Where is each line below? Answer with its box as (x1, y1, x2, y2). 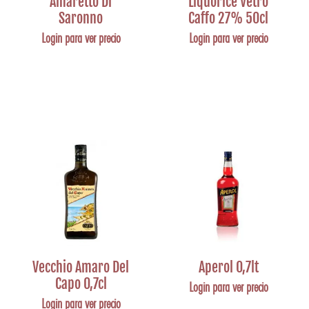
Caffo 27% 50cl (188, 10, 268, 27)
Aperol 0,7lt (198, 259, 259, 276)
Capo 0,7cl (54, 275, 107, 292)
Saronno (59, 10, 103, 27)
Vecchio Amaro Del (32, 259, 129, 276)
